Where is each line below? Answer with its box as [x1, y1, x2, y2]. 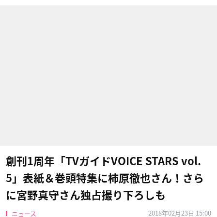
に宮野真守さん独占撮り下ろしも [6, 190, 166, 201]
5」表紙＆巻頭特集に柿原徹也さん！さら [6, 173, 204, 184]
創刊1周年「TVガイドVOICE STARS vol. [6, 156, 201, 167]
